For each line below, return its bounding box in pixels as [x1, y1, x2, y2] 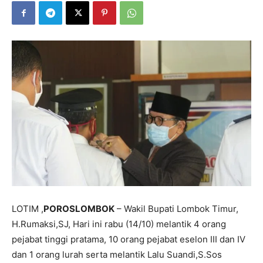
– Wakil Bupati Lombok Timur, [114, 203, 238, 214]
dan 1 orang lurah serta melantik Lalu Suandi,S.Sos [12, 248, 222, 260]
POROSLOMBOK [43, 203, 114, 214]
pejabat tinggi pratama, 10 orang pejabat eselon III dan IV [12, 233, 245, 245]
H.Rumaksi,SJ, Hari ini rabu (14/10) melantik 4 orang [12, 218, 226, 230]
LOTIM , [12, 203, 43, 214]
